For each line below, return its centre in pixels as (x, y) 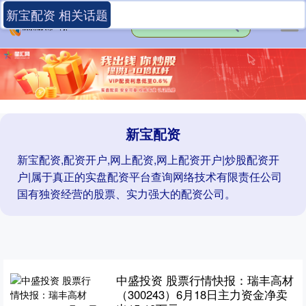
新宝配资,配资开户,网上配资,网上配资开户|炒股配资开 (148, 160)
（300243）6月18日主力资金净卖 (201, 295)
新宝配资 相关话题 (57, 14)
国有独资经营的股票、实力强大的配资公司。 (126, 194)
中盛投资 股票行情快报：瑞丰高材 (205, 280)
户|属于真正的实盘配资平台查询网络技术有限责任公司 (150, 177)
